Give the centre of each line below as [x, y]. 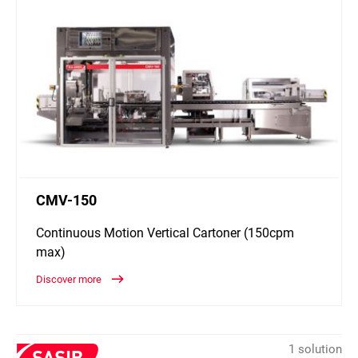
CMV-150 [66, 201]
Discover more [70, 280]
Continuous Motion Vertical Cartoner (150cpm [165, 233]
